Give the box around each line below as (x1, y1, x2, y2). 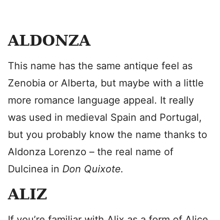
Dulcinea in (8, 163, 62, 175)
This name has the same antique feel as (8, 60, 192, 72)
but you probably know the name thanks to (8, 129, 207, 140)
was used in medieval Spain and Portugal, (8, 111, 202, 123)
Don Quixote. (62, 163, 124, 175)
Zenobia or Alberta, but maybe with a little (8, 77, 204, 89)
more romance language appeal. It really (8, 94, 194, 106)
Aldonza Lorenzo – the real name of (8, 146, 173, 158)
